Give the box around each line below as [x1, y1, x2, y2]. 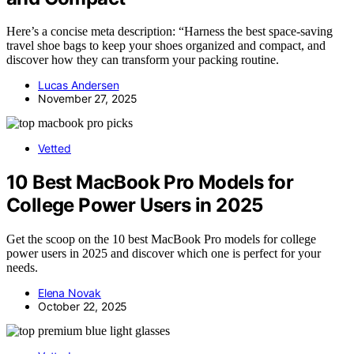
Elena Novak [38, 286, 102, 300]
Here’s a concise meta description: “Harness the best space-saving [6, 24, 333, 39]
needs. [6, 261, 38, 275]
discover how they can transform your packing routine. [6, 53, 279, 67]
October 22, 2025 [38, 299, 128, 314]
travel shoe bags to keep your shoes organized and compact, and [6, 39, 326, 53]
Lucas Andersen [38, 78, 119, 92]
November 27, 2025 [38, 92, 138, 106]
